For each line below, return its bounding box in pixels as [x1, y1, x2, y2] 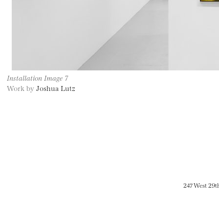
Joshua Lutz [36, 83, 75, 92]
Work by [7, 83, 36, 92]
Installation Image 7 [7, 73, 68, 82]
